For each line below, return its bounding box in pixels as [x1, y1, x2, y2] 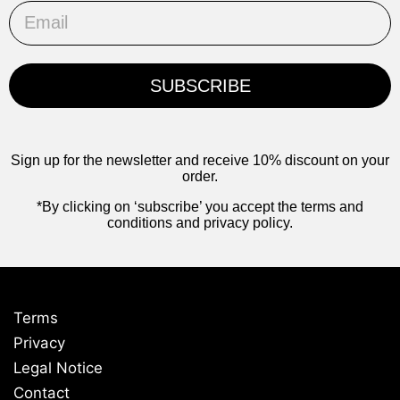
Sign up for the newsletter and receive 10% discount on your [11, 152, 389, 168]
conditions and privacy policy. [107, 214, 293, 230]
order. [182, 168, 218, 184]
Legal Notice [13, 358, 103, 377]
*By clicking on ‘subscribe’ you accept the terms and [37, 198, 363, 214]
